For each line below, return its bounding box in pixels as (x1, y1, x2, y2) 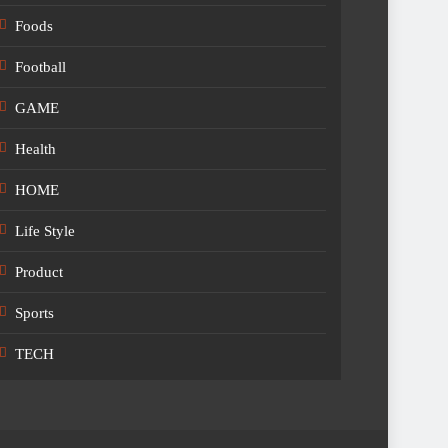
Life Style (15, 223, 76, 239)
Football (15, 59, 67, 75)
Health (15, 141, 57, 157)
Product (15, 264, 64, 280)
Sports (15, 305, 55, 321)
